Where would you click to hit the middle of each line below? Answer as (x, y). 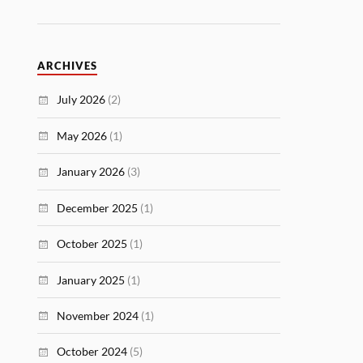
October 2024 (92, 352)
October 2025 (92, 244)
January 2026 (91, 172)
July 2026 (81, 100)
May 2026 (82, 135)
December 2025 (98, 207)
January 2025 (91, 280)
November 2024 (98, 316)
